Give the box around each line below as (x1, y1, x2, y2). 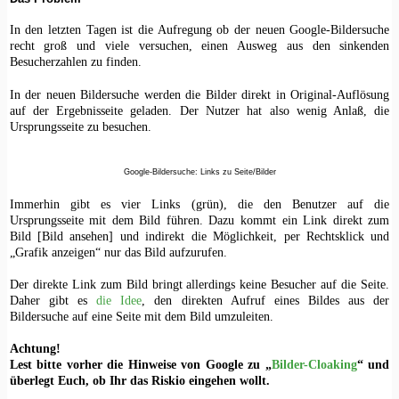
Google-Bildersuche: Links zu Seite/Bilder (123, 167, 276, 176)
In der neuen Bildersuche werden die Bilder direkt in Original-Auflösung (9, 86, 390, 102)
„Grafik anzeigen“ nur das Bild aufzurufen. (9, 244, 227, 259)
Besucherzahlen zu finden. (9, 54, 142, 69)
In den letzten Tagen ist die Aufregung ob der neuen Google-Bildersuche (9, 22, 390, 37)
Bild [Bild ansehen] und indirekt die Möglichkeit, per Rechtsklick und (9, 228, 390, 243)
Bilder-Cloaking (271, 357, 357, 372)
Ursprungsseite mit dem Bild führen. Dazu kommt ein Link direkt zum (9, 212, 390, 227)
